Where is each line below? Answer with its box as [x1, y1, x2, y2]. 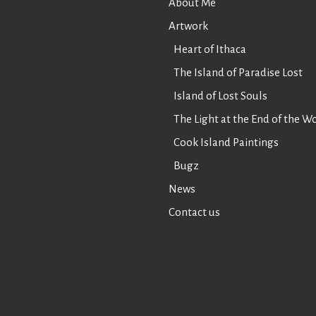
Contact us [169, 206, 220, 219]
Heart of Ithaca [174, 43, 246, 56]
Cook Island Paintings [174, 136, 279, 149]
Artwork [169, 20, 208, 32]
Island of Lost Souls [174, 90, 267, 102]
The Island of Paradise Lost [174, 66, 303, 79]
